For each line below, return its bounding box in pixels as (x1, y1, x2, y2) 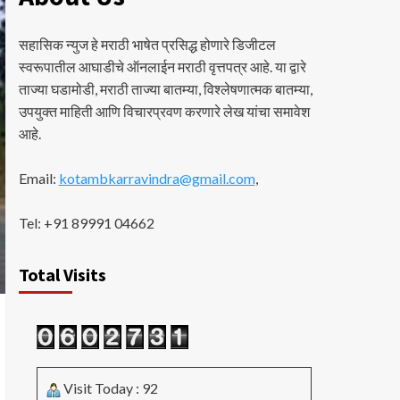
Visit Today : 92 (60, 379, 158, 396)
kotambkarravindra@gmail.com (58, 170, 255, 187)
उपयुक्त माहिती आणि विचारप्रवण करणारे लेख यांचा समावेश (18, 103, 310, 121)
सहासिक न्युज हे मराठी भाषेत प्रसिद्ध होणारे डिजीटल (18, 36, 276, 54)
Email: (18, 170, 59, 187)
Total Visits (18, 263, 106, 287)
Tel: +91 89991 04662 (18, 214, 154, 232)
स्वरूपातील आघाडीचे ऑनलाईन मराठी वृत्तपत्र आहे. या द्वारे (18, 58, 306, 76)
